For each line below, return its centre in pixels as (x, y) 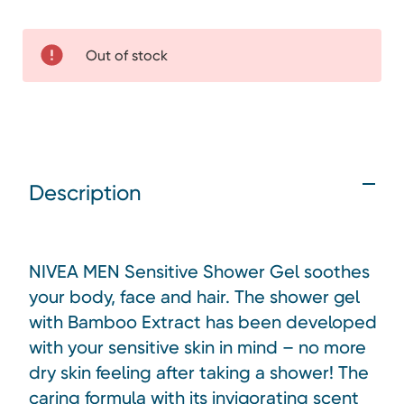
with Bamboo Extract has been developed (203, 321)
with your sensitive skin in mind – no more (197, 347)
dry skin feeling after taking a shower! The (199, 372)
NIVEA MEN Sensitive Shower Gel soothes (199, 271)
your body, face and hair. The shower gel (194, 296)
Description (85, 193)
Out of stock (127, 55)
